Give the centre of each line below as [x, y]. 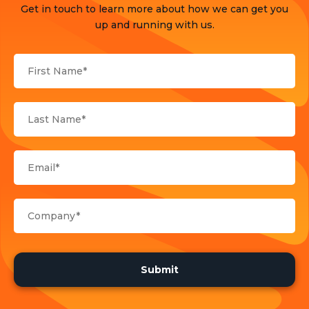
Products [54, 24]
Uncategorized [68, 113]
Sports [48, 53]
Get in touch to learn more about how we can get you [154, 9]
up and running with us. [154, 24]
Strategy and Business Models [107, 83]
